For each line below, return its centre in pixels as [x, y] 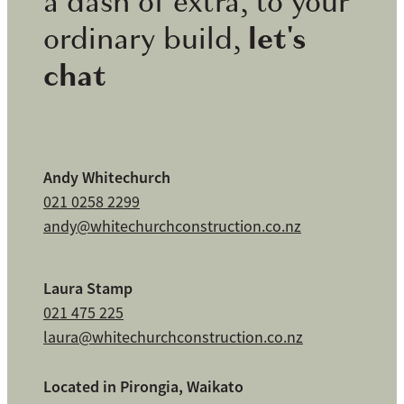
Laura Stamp [88, 288]
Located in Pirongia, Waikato [143, 386]
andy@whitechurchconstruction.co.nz [172, 227]
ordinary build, [146, 40]
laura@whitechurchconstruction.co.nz [173, 337]
